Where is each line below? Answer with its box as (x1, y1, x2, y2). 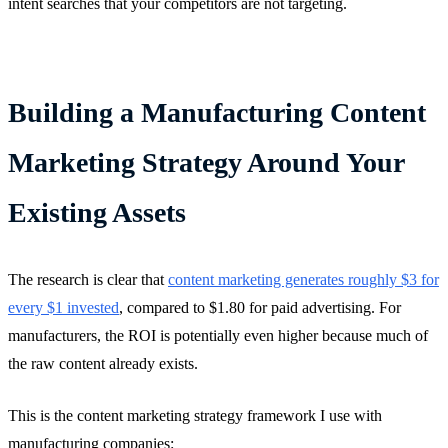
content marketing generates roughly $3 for (168, 270, 439, 288)
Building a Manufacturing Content (8, 96, 426, 128)
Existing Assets (8, 196, 186, 228)
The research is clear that (8, 270, 168, 288)
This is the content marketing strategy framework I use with (8, 406, 382, 424)
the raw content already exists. (8, 354, 198, 372)
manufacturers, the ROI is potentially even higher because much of (8, 326, 428, 344)
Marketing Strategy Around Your (8, 146, 404, 178)
